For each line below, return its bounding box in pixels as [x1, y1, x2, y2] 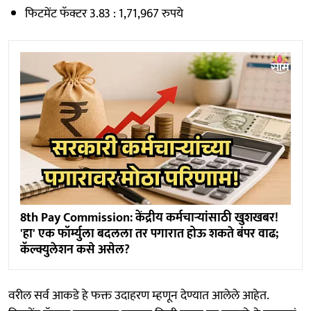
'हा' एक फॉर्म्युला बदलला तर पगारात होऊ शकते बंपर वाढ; [20, 223, 278, 244]
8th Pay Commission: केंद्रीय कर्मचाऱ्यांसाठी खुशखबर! [20, 207, 278, 228]
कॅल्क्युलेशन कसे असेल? [20, 239, 130, 260]
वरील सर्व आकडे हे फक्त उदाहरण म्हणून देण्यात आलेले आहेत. [8, 285, 269, 306]
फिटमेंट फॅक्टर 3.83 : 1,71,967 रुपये [25, 3, 183, 25]
